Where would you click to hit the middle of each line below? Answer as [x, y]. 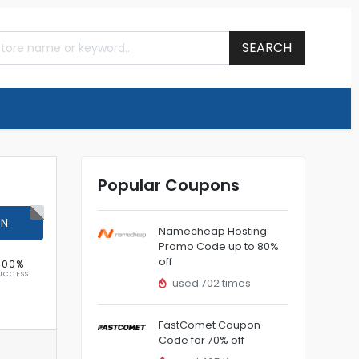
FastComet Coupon [210, 325]
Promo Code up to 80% [219, 246]
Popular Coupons [169, 185]
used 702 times [210, 283]
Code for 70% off [202, 340]
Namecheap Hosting [213, 231]
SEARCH [267, 47]
